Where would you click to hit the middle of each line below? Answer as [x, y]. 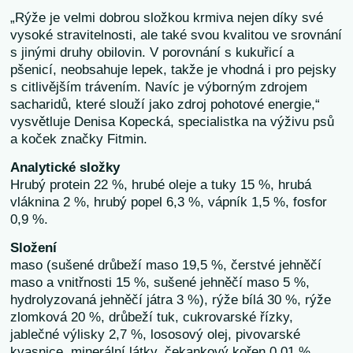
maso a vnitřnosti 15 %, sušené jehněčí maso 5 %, [160, 282]
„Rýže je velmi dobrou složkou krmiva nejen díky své [167, 17]
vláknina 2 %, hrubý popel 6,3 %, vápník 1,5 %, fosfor [169, 202]
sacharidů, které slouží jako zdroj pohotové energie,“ [165, 104]
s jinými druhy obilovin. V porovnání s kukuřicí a [152, 52]
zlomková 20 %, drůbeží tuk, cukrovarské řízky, [152, 317]
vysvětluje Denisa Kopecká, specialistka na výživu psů [173, 121]
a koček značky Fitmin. [79, 139]
